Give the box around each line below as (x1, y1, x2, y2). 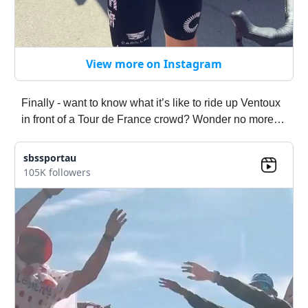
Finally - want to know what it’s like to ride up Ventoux (21, 96, 280, 109)
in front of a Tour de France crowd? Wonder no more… (21, 113, 285, 125)
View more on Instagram (86, 56, 222, 71)
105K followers (23, 165, 91, 179)
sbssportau (23, 151, 76, 164)
